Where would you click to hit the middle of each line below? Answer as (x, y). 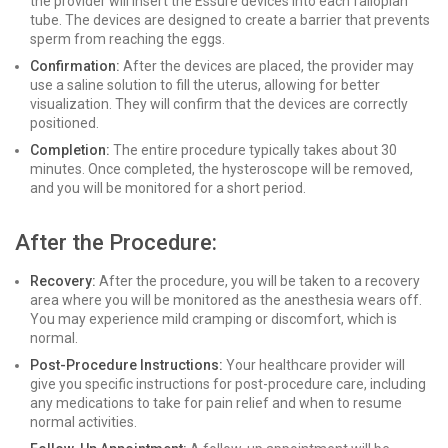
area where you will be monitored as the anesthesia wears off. (226, 300)
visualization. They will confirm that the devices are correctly (219, 104)
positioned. (64, 123)
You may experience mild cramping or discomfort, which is (213, 319)
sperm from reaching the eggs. (127, 39)
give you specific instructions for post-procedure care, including (228, 384)
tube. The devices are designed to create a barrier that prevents (230, 20)
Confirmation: (75, 66)
